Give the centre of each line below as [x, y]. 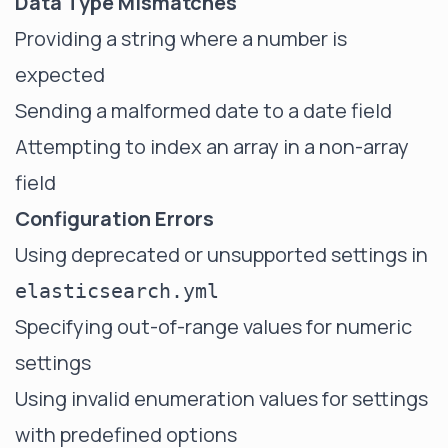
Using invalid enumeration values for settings [221, 398]
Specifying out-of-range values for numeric [213, 326]
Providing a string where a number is [181, 38]
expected [60, 74]
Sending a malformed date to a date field [203, 110]
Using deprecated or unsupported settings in [221, 254]
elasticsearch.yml [117, 291]
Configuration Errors [114, 218]
